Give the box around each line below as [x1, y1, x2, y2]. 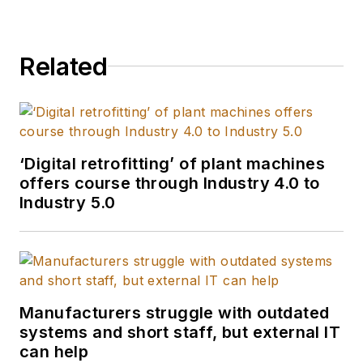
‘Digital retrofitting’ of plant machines [19, 153, 325, 173]
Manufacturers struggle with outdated [19, 302, 330, 322]
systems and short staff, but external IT [19, 322, 340, 342]
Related [19, 51, 108, 81]
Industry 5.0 [19, 192, 116, 212]
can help [19, 341, 89, 361]
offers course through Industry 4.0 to [19, 173, 320, 193]
